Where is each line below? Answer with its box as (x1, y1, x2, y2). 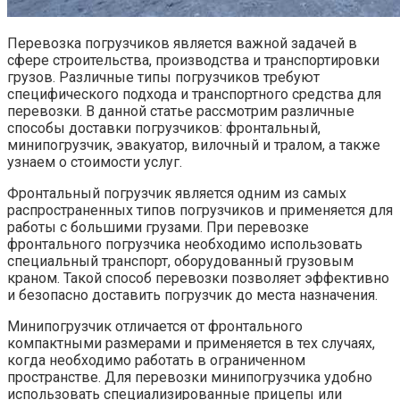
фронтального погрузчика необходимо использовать (7, 235, 362, 253)
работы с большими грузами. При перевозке (7, 218, 309, 236)
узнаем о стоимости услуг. (7, 153, 182, 171)
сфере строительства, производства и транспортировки (7, 51, 379, 69)
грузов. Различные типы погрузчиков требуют (7, 68, 320, 86)
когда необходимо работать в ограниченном (7, 351, 305, 369)
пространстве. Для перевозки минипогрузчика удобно (7, 368, 372, 386)
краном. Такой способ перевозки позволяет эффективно (7, 269, 389, 287)
